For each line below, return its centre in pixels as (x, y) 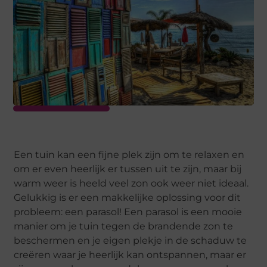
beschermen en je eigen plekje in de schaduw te (131, 241)
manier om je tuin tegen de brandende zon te (124, 226)
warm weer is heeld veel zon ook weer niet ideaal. (131, 184)
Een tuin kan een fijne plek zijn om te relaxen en (129, 155)
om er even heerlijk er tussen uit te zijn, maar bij (128, 169)
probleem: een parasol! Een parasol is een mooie (128, 212)
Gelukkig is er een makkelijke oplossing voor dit (128, 198)
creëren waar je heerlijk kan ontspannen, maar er (130, 255)
